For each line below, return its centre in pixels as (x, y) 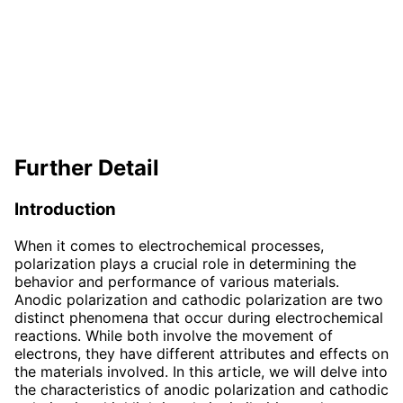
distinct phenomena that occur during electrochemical (199, 318)
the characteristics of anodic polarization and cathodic (201, 390)
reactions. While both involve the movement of (174, 336)
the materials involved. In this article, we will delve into (201, 372)
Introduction (65, 210)
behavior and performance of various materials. (177, 282)
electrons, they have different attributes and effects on (201, 354)
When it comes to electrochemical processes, (169, 246)
